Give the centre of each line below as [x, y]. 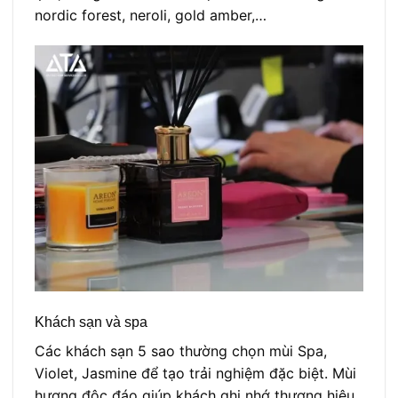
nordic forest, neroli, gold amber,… [151, 16]
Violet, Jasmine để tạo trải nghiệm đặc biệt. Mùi [195, 373]
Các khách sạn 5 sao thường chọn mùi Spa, [181, 350]
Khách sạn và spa [93, 322]
